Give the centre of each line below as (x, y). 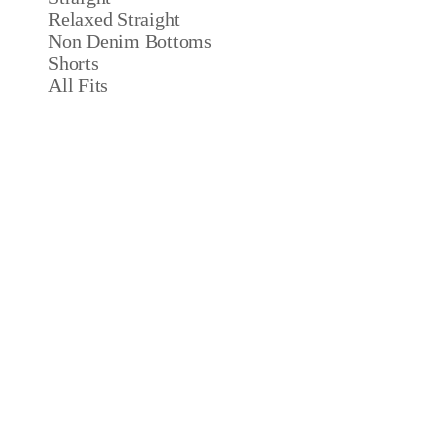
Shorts (73, 63)
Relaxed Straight (114, 19)
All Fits (78, 85)
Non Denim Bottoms (130, 41)
